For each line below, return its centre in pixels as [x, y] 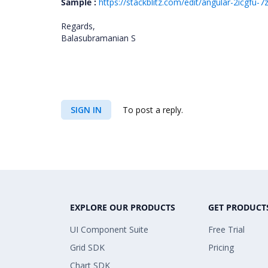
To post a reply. [152, 110]
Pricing [221, 247]
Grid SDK [87, 247]
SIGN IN [86, 110]
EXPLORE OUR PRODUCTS [123, 207]
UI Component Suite [109, 229]
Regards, [78, 26]
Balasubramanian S [98, 38]
